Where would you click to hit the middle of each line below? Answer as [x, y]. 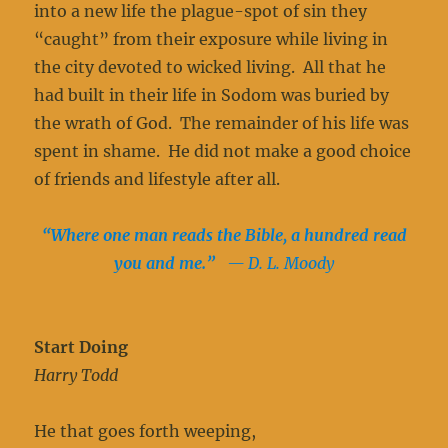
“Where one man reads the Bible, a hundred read [224, 235]
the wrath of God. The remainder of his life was [222, 123]
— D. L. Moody [280, 263]
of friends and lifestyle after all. [157, 179]
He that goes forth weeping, [145, 431]
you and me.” [170, 263]
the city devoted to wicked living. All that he [210, 67]
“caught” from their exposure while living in [211, 39]
